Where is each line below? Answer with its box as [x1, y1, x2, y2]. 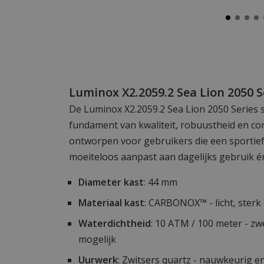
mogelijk [78, 232, 116, 246]
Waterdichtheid [78, 216, 151, 230]
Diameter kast [78, 175, 144, 189]
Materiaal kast [78, 196, 144, 209]
